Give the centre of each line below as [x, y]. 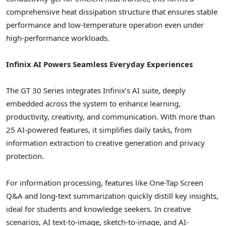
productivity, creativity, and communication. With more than [110, 117]
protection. [25, 156]
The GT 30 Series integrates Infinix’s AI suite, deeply [96, 91]
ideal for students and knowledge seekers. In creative [98, 209]
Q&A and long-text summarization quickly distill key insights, [112, 195]
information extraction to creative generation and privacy [105, 143]
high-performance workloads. [58, 38]
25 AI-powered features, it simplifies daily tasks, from [99, 130]
